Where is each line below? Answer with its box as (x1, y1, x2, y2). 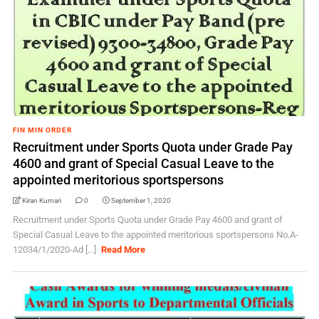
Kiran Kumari (21, 197, 61, 204)
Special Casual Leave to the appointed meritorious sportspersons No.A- (12, 229, 298, 240)
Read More (101, 244, 146, 255)
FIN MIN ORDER (12, 126, 72, 134)
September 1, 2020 (110, 197, 171, 204)
